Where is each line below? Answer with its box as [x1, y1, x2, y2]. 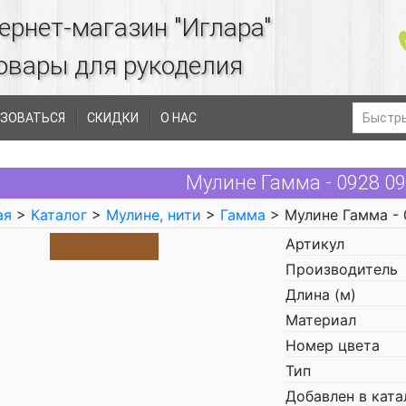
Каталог [31, 206, 87, 224]
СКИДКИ [87, 111, 139, 125]
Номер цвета [285, 336, 380, 354]
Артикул [285, 235, 344, 253]
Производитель [285, 260, 398, 278]
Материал [285, 311, 356, 329]
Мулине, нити [106, 206, 201, 224]
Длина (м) [285, 285, 356, 304]
